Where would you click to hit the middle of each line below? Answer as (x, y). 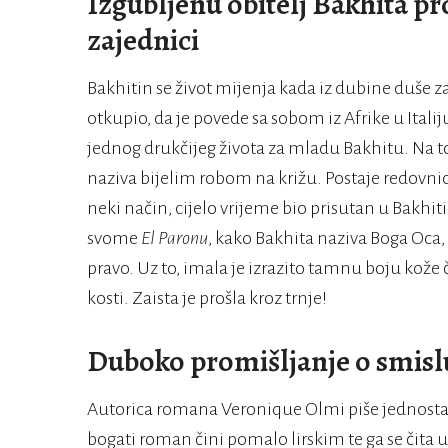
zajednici (143, 40)
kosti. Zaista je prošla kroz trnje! (207, 298)
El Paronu (174, 238)
